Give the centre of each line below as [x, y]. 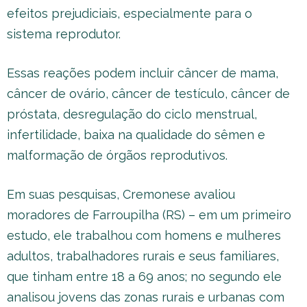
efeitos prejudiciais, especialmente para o [130, 13]
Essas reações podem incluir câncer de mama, [143, 73]
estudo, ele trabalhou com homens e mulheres [144, 235]
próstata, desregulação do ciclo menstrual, [132, 114]
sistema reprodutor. [64, 34]
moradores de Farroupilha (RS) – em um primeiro [149, 215]
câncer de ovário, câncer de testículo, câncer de [148, 94]
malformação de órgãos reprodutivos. [117, 155]
